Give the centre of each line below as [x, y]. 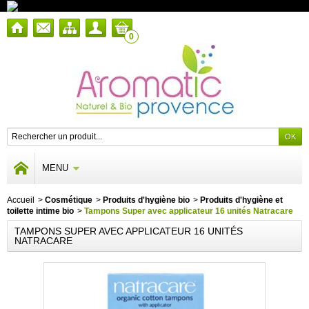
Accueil [21, 200]
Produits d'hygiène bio [146, 200]
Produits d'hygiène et [241, 200]
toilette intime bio [40, 211]
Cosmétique [69, 200]
